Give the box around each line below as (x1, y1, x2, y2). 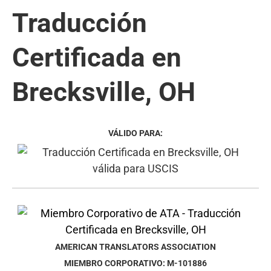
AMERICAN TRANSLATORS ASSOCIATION (55, 241, 216, 252)
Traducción (12, 7, 147, 39)
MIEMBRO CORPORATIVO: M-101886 (64, 258, 207, 269)
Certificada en (12, 41, 181, 73)
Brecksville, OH (12, 76, 195, 108)
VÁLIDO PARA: (108, 128, 163, 139)
